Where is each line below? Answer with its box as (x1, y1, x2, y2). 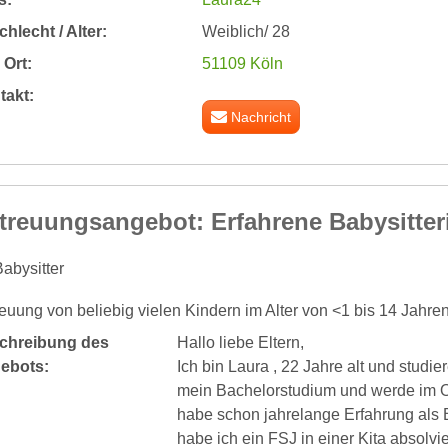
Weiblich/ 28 (201, 23, 290, 40)
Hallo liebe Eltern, (176, 334, 304, 351)
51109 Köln (201, 55, 283, 72)
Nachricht (231, 109, 292, 125)
